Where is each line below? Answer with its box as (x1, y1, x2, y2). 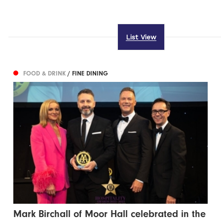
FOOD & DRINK (23, 70, 68, 77)
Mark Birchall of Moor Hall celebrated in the (13, 208, 206, 220)
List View (125, 33, 156, 41)
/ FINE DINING (68, 70, 109, 77)
